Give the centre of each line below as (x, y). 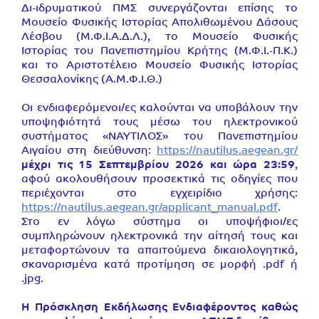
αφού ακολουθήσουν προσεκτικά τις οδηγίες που (159, 180)
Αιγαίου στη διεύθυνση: (89, 151)
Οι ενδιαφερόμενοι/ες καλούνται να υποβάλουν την (159, 109)
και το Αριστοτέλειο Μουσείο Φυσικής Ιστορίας (159, 66)
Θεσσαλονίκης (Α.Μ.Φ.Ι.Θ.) (92, 80)
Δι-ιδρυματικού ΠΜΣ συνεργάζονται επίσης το (159, 9)
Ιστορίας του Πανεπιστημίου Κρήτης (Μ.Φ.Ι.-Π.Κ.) (159, 52)
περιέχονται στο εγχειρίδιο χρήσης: (159, 194)
